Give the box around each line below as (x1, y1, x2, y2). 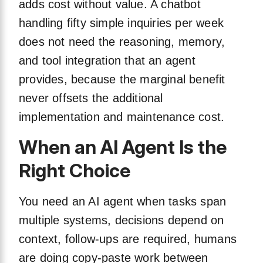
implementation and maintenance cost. (19, 110, 225, 124)
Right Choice (19, 159, 130, 183)
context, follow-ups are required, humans (19, 232, 237, 246)
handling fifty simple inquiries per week (19, 16, 224, 30)
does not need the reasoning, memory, (19, 35, 225, 49)
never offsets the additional (19, 92, 163, 105)
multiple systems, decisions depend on (19, 214, 224, 227)
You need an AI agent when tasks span (19, 195, 227, 208)
